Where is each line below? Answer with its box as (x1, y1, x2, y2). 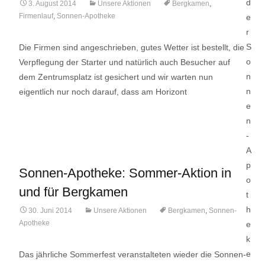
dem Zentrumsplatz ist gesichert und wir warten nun (19, 72, 213, 82)
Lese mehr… (19, 109, 69, 118)
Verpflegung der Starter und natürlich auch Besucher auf (19, 57, 230, 67)
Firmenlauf (19, 12, 53, 20)
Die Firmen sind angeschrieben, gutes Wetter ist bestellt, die (19, 43, 244, 52)
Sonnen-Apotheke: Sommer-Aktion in (19, 166, 231, 180)
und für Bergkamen (19, 185, 128, 199)
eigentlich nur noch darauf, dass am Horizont (19, 87, 187, 96)
